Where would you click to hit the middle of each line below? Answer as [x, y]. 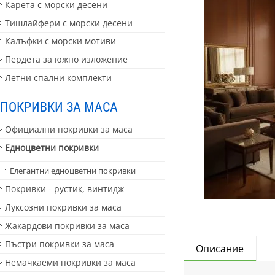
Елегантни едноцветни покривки [73, 171]
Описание [219, 249]
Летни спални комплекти [58, 78]
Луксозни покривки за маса [63, 207]
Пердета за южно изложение [66, 60]
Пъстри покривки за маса [60, 244]
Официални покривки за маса [69, 130]
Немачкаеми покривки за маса [70, 262]
